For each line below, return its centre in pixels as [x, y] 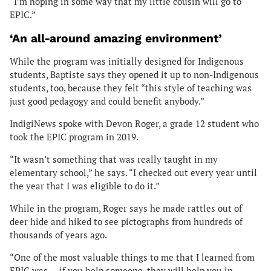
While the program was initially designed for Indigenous [127, 62]
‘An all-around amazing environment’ [116, 39]
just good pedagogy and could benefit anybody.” [107, 102]
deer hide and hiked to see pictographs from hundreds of [126, 221]
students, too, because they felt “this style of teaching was [131, 88]
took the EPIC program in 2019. [76, 137]
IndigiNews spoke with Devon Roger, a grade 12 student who [134, 124]
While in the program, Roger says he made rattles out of [126, 208]
